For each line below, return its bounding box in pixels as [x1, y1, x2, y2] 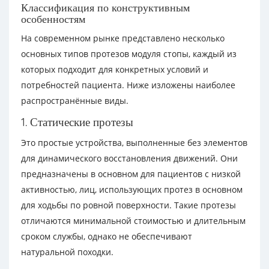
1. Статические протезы [21, 115, 133, 129]
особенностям [21, 12, 85, 26]
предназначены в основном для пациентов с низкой [21, 168, 241, 180]
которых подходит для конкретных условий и [21, 64, 208, 75]
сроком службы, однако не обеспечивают [21, 231, 192, 242]
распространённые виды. [21, 95, 128, 106]
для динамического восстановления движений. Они [21, 153, 238, 164]
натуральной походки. [21, 246, 113, 258]
